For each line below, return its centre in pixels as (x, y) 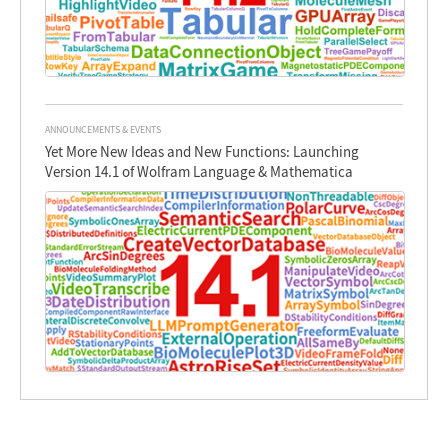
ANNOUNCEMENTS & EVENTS (103, 129)
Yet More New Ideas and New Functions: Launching (202, 151)
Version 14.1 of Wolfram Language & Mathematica (199, 171)
